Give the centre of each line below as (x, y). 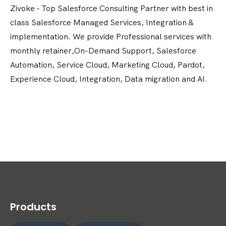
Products (33, 207)
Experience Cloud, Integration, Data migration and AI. (109, 79)
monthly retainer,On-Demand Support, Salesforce (103, 51)
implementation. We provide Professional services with (111, 37)
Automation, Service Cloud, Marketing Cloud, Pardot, (107, 65)
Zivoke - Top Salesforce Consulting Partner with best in (111, 8)
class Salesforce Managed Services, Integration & (102, 22)
